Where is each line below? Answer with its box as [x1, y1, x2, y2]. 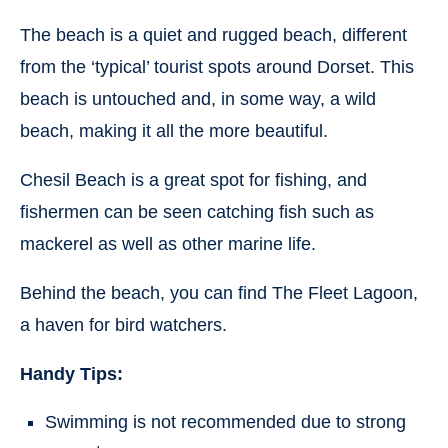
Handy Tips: [20, 363, 123, 384]
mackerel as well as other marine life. [20, 233, 316, 254]
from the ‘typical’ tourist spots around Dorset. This [20, 56, 414, 77]
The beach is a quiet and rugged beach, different [20, 24, 407, 45]
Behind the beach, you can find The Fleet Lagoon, [20, 282, 418, 303]
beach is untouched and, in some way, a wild [20, 88, 376, 109]
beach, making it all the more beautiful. [20, 120, 328, 141]
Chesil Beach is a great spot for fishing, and [20, 169, 367, 190]
